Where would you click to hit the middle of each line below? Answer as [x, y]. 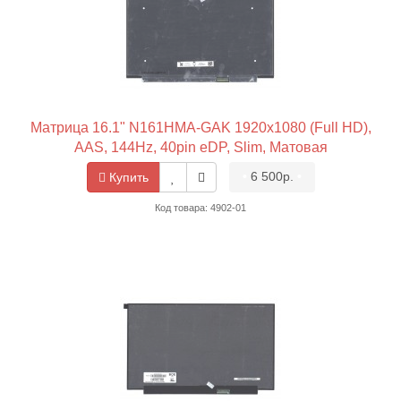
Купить [127, 178]
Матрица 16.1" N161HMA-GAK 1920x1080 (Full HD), [200, 127]
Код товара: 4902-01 [200, 208]
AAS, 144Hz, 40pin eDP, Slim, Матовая [200, 147]
